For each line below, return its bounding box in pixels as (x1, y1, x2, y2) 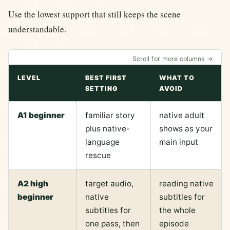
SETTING (85, 84, 118, 92)
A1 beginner (17, 110, 65, 120)
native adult (159, 110, 204, 120)
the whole (159, 205, 196, 215)
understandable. (8, 23, 66, 35)
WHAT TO (159, 73, 195, 82)
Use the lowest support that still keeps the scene (8, 8, 181, 20)
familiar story (85, 110, 135, 120)
